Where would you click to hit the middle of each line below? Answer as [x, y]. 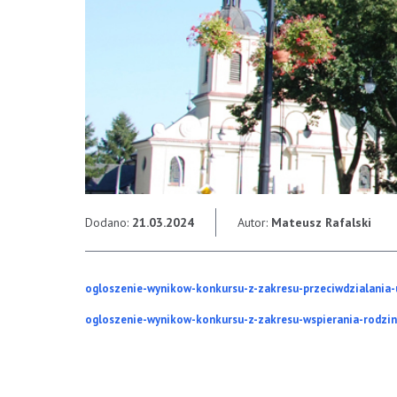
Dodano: [109, 223]
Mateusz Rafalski [321, 223]
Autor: [254, 223]
